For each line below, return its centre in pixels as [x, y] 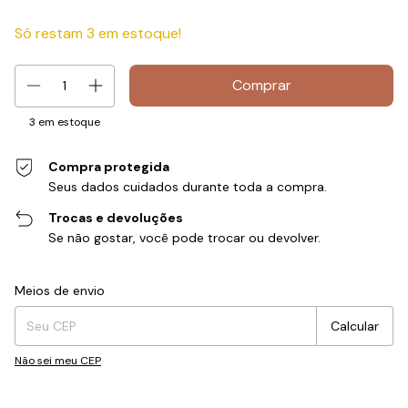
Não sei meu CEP [58, 360]
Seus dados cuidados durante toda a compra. [188, 186]
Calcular [355, 326]
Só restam [51, 33]
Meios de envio [60, 290]
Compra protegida [109, 166]
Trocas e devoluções [116, 217]
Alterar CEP [363, 286]
